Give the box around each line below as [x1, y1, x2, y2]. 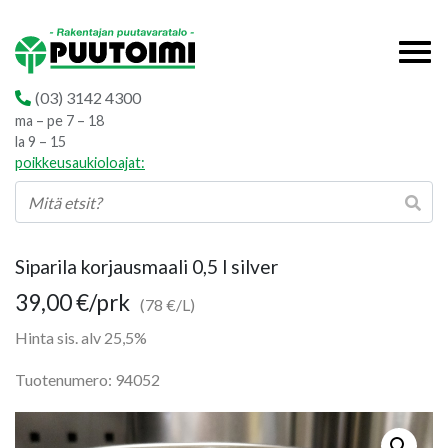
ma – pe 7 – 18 [15, 112, 104, 129]
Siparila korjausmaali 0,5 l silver [15, 255, 278, 278]
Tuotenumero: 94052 [15, 370, 160, 389]
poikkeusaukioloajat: [15, 154, 145, 171]
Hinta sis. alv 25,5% [15, 328, 147, 347]
